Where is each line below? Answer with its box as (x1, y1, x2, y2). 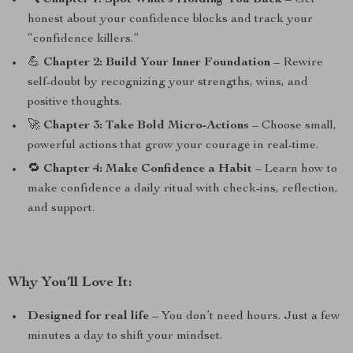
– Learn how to (252, 163, 337, 176)
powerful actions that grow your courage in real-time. (28, 139, 318, 152)
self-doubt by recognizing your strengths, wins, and (28, 76, 308, 89)
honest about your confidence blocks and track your (28, 13, 313, 26)
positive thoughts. (28, 96, 122, 109)
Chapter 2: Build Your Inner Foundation (43, 57, 270, 69)
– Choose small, (249, 120, 336, 132)
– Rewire (270, 57, 323, 69)
